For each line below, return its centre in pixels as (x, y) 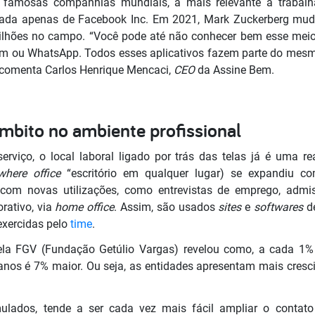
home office (85, 207)
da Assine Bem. (236, 70)
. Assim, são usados (166, 207)
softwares (280, 207)
